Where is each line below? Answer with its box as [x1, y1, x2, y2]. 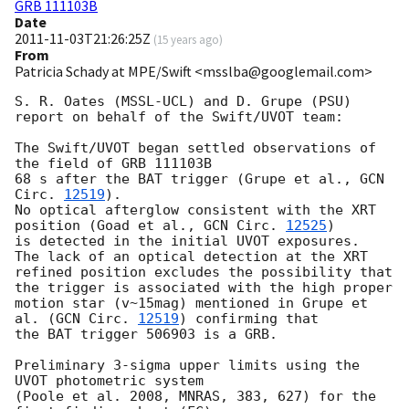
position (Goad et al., [15, 217, 204, 235]
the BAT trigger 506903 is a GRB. [15, 326, 278, 343]
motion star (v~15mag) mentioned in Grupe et [15, 295, 368, 312]
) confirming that [179, 310, 327, 328]
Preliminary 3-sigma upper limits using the [15, 357, 360, 374]
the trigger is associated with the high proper [15, 279, 393, 297]
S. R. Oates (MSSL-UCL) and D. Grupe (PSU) [15, 93, 351, 110]
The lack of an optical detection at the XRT [15, 248, 376, 266]
